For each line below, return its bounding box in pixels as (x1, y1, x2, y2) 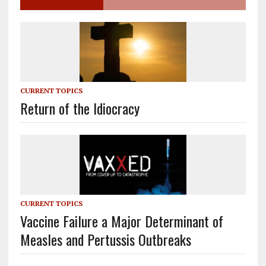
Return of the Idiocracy (20, 97, 140, 119)
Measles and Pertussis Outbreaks (20, 229, 191, 251)
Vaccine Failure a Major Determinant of (20, 210, 223, 232)
